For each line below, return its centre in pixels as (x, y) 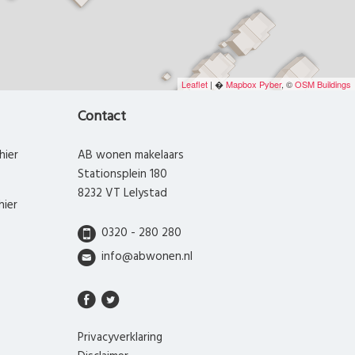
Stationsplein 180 (122, 175)
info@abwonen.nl (147, 256)
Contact (102, 117)
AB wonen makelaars (131, 156)
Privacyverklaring (120, 337)
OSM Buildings (323, 84)
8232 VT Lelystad (122, 194)
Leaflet (195, 84)
